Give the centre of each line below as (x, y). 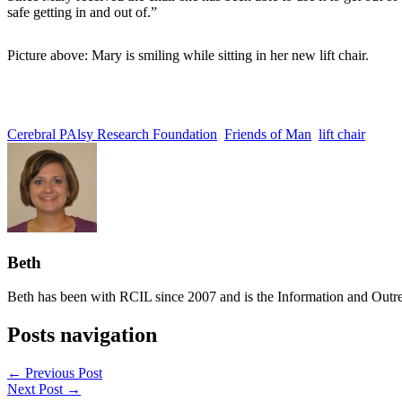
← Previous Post (55, 373)
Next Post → (44, 389)
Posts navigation (82, 335)
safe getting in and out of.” (82, 12)
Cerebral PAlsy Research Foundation (112, 134)
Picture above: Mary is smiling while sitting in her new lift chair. (188, 55)
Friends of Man (268, 134)
